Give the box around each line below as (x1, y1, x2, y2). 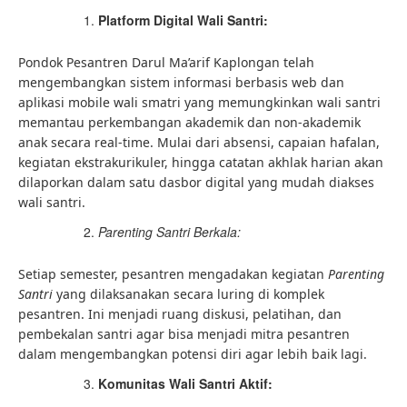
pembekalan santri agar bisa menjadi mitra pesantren (18, 325, 350, 342)
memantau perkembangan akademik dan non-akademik (18, 114, 361, 131)
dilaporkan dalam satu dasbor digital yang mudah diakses (18, 174, 374, 191)
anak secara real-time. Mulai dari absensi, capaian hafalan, (18, 134, 380, 151)
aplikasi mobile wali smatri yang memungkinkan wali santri (18, 94, 381, 111)
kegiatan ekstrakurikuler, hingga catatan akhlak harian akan (18, 154, 383, 171)
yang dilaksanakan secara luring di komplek (53, 285, 324, 303)
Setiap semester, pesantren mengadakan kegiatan (18, 265, 328, 283)
